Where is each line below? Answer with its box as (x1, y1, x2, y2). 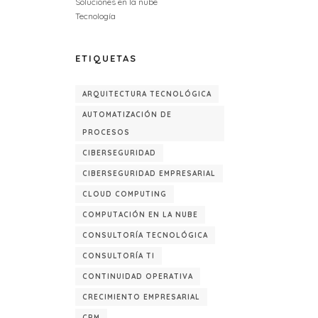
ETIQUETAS (75, 53, 137, 64)
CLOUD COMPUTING (82, 190, 167, 199)
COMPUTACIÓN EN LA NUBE (82, 210, 198, 219)
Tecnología (75, 11, 116, 21)
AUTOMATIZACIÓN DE (82, 110, 172, 119)
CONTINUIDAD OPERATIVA (82, 272, 193, 281)
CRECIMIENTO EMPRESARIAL (82, 292, 200, 302)
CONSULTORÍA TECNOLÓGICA (82, 231, 208, 240)
